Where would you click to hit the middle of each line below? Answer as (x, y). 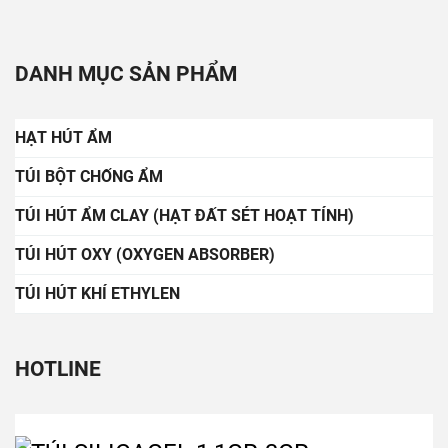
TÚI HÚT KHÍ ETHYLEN (97, 42)
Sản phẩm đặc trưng (110, 373)
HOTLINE (58, 117)
